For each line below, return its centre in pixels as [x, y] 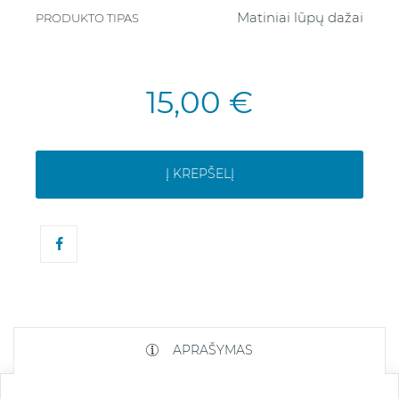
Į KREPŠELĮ [199, 174]
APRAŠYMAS [211, 350]
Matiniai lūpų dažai [300, 17]
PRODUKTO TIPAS [87, 17]
